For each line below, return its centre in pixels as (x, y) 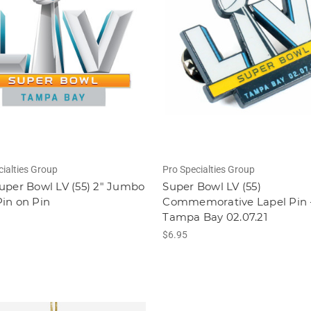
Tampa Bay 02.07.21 (215, 217)
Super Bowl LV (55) (212, 187)
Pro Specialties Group (209, 170)
